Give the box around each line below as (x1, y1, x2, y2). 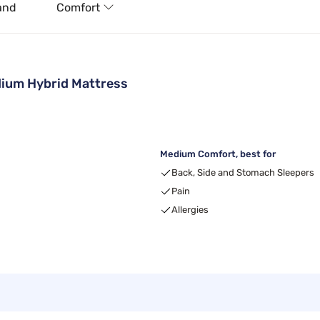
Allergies (171, 204, 209, 215)
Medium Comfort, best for (160, 149, 276, 159)
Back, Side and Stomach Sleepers (171, 167, 314, 178)
